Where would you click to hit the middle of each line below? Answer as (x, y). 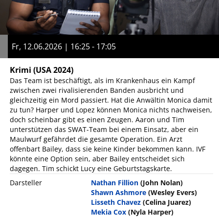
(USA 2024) (53, 70)
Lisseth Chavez (116, 202)
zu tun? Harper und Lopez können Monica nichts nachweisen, (111, 110)
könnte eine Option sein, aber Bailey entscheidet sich (97, 159)
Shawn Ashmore (119, 193)
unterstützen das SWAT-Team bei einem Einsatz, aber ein (104, 130)
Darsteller (26, 183)
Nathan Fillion (115, 183)
